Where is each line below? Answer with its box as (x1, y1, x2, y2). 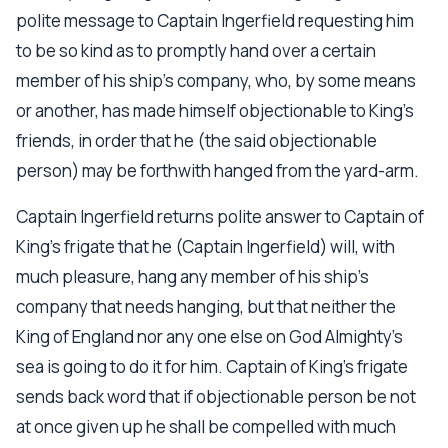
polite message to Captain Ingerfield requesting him (16, 9, 414, 32)
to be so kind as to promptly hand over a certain (16, 39, 376, 62)
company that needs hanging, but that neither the (16, 295, 396, 318)
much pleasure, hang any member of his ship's (16, 265, 369, 288)
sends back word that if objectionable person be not (16, 385, 416, 408)
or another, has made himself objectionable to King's (16, 99, 414, 122)
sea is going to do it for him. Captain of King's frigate (16, 355, 408, 378)
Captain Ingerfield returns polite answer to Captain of (16, 205, 424, 228)
